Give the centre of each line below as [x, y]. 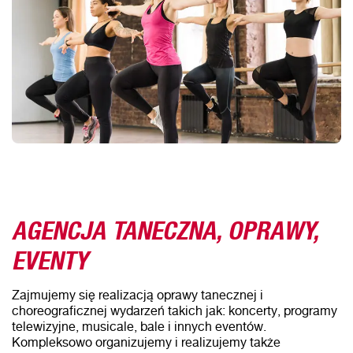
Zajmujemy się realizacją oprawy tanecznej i [137, 294]
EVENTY [50, 255]
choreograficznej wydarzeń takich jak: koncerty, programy [175, 310]
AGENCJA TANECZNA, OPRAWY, [165, 225]
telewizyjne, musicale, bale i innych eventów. [139, 326]
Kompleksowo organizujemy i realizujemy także [146, 342]
